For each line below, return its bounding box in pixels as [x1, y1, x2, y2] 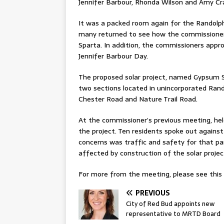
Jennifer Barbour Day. [78, 50, 148, 62]
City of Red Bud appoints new [126, 198, 214, 209]
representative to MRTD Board [126, 208, 220, 219]
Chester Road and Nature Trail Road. [78, 93, 197, 105]
